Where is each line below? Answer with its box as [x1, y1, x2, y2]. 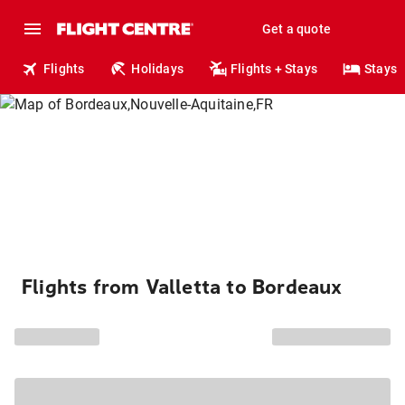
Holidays [131, 61, 184, 76]
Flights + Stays [231, 61, 318, 76]
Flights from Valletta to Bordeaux [22, 276, 343, 299]
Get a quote [261, 22, 331, 36]
